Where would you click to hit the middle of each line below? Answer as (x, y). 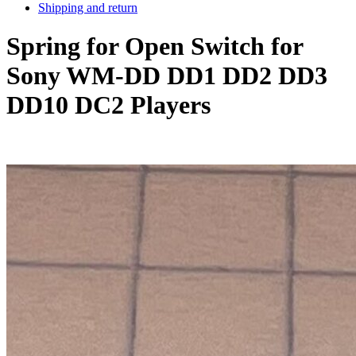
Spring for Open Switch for (155, 46)
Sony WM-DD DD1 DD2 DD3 (167, 76)
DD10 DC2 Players (108, 105)
